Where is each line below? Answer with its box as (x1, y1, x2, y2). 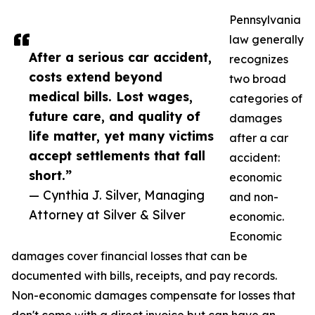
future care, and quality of (29, 108, 200, 124)
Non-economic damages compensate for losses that (11, 288, 295, 302)
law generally (229, 32, 304, 46)
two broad (229, 72, 286, 86)
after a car (229, 131, 288, 145)
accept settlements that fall (29, 148, 205, 163)
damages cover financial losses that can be (11, 249, 247, 263)
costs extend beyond (29, 69, 162, 84)
